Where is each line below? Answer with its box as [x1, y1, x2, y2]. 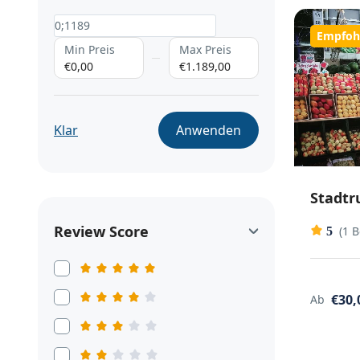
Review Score [54, 222, 149, 241]
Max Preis [178, 42, 231, 57]
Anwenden [175, 121, 241, 139]
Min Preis [64, 42, 115, 57]
